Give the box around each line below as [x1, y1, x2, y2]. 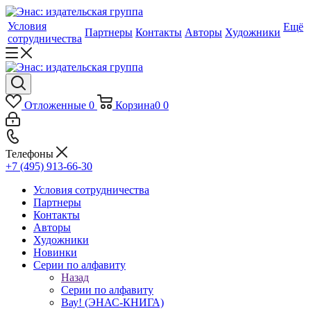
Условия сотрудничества [33, 184, 149, 196]
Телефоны [6, 148, 56, 160]
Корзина [115, 99, 155, 111]
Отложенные [24, 99, 86, 111]
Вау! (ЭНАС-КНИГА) [61, 296, 164, 308]
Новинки [33, 246, 77, 258]
